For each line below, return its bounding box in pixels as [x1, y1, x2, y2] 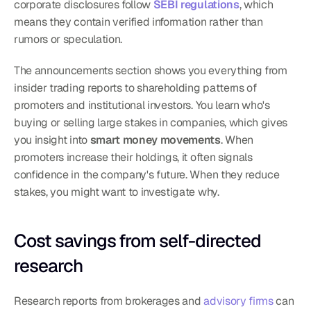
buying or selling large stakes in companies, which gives [14, 115, 288, 130]
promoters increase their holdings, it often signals [14, 150, 253, 165]
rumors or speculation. [14, 32, 122, 47]
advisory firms [203, 294, 274, 308]
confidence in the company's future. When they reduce [14, 167, 280, 182]
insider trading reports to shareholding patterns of [14, 81, 257, 95]
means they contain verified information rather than [14, 15, 263, 29]
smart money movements [90, 133, 221, 147]
